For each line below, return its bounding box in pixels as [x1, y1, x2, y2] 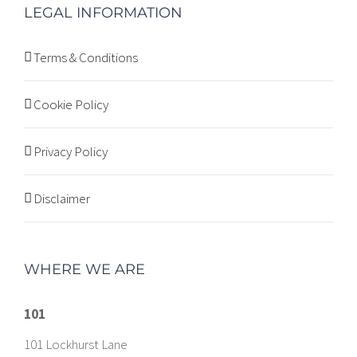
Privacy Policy [33, 143, 108, 160]
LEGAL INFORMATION [24, 4, 182, 22]
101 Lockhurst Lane [24, 335, 127, 353]
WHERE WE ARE [24, 261, 145, 278]
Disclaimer [33, 190, 90, 207]
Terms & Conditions [33, 49, 138, 66]
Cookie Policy [33, 96, 108, 113]
